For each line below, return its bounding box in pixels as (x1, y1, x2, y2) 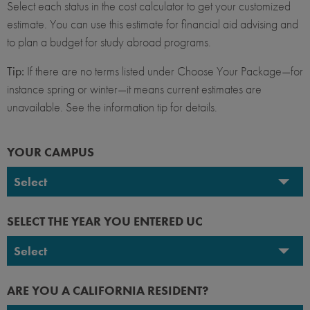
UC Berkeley (15, 203, 80, 220)
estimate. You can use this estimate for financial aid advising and (7, 16, 298, 33)
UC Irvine (15, 263, 64, 280)
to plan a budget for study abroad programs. (7, 34, 211, 51)
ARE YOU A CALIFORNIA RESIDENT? (7, 282, 208, 299)
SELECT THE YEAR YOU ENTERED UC (7, 213, 203, 230)
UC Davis (15, 233, 64, 250)
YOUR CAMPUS (7, 144, 94, 161)
